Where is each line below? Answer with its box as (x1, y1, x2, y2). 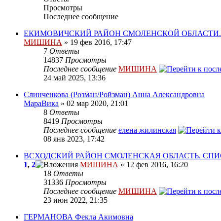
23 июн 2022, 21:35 (43, 196, 108, 205)
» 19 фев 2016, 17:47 (62, 38, 132, 47)
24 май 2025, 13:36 (43, 74, 106, 82)
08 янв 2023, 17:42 (43, 135, 105, 144)
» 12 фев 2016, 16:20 (118, 160, 188, 169)
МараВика (24, 99, 59, 108)
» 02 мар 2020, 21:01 (59, 99, 128, 108)
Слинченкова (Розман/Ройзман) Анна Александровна (24, 90, 205, 99)
